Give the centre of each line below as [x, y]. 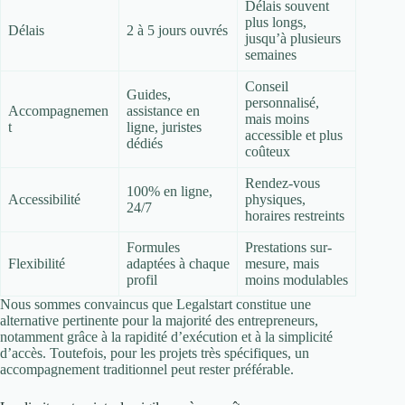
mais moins [277, 119]
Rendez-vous [283, 184]
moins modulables [297, 280]
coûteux [268, 152]
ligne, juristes [164, 127]
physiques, [275, 200]
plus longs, [276, 23]
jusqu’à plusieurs [293, 39]
